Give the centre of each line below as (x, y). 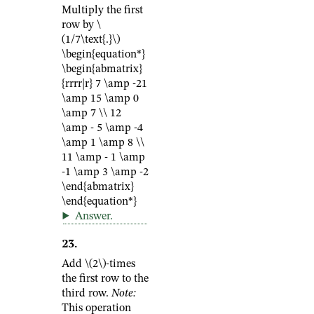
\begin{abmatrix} (102, 69)
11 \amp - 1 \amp (103, 158)
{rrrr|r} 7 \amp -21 (104, 84)
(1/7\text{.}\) (91, 40)
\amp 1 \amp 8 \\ (103, 143)
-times (121, 264)
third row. (87, 294)
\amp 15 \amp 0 (100, 99)
